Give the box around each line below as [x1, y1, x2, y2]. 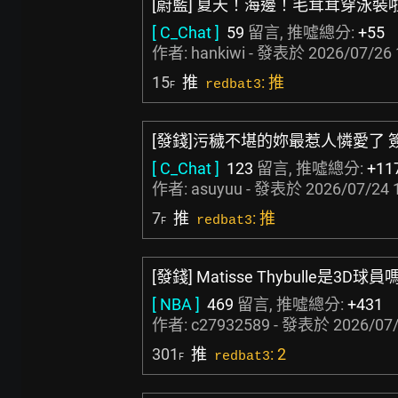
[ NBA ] [152, 295, 200, 314]
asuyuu [191, 179, 243, 198]
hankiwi [191, 44, 245, 62]
